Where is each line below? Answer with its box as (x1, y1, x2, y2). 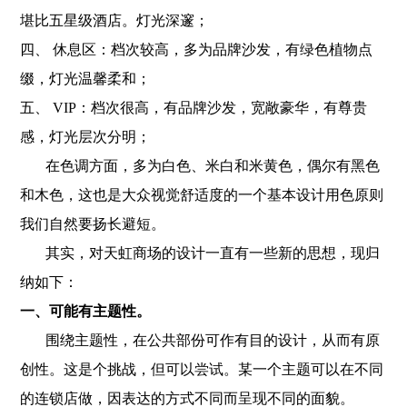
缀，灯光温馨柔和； (20, 71, 152, 86)
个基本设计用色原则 (253, 187, 384, 203)
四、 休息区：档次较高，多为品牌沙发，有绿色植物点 (20, 42, 373, 57)
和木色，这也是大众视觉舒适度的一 (20, 187, 253, 203)
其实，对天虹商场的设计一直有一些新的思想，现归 (20, 245, 381, 261)
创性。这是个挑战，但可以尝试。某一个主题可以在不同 (20, 362, 384, 377)
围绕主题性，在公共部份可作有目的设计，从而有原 (20, 333, 381, 348)
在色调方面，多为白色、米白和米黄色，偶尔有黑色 (20, 158, 381, 174)
